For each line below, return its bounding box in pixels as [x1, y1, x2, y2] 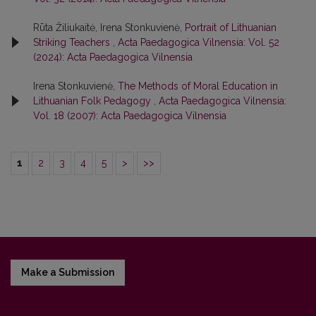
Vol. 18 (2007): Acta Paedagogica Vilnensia [33, 109, 226, 121]
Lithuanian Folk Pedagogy [33, 95, 154, 107]
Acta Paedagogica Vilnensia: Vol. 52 [118, 36, 279, 48]
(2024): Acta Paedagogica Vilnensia [33, 51, 193, 63]
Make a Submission [21, 266, 114, 278]
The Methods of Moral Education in [118, 80, 278, 92]
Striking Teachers [33, 36, 113, 48]
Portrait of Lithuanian [185, 21, 276, 33]
